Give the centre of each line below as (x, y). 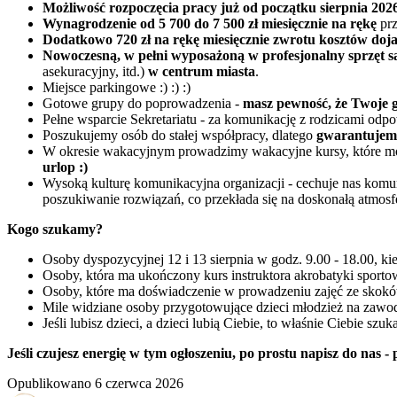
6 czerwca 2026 (139, 383)
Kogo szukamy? (55, 229)
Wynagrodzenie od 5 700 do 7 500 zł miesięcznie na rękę (210, 23)
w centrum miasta (202, 71)
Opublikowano (49, 383)
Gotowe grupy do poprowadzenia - (143, 103)
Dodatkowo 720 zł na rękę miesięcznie (156, 39)
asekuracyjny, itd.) (95, 71)
